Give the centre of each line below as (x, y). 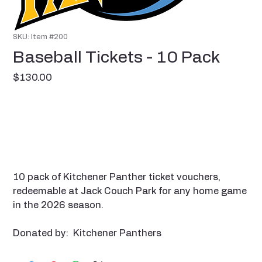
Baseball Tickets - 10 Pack (117, 58)
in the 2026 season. (58, 205)
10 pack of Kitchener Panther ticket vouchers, (117, 177)
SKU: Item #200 (41, 37)
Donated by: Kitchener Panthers (87, 233)
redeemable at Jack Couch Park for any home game (130, 191)
